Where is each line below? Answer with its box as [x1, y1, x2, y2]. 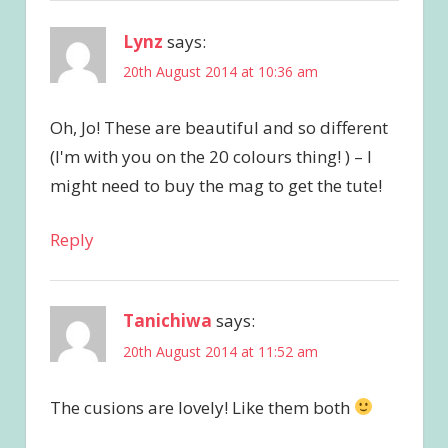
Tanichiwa [122, 309, 212, 333]
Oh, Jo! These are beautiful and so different [49, 115, 388, 139]
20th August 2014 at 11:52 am [122, 341, 318, 361]
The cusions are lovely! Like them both [49, 395, 354, 419]
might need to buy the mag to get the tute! [49, 173, 382, 197]
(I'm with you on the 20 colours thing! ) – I [49, 144, 372, 168]
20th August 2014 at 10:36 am [122, 62, 318, 82]
